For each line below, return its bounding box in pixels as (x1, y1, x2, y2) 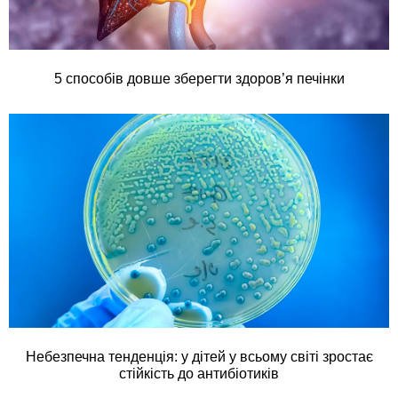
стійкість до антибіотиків (119, 365, 279, 381)
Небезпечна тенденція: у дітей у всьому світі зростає (25, 348, 373, 364)
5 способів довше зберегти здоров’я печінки (53, 71, 345, 87)
